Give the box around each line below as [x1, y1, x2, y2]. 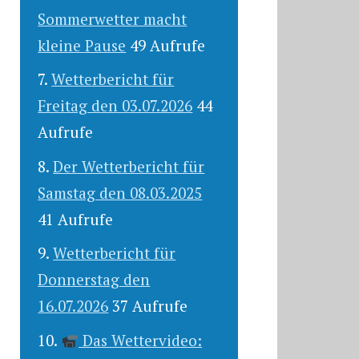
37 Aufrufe [112, 296, 188, 317]
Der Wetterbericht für [53, 155, 205, 176]
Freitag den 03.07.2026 [38, 95, 193, 116]
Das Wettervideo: [78, 329, 202, 350]
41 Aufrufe [38, 208, 114, 229]
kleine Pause [38, 34, 127, 55]
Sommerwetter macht [38, 8, 188, 29]
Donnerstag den [38, 269, 151, 290]
